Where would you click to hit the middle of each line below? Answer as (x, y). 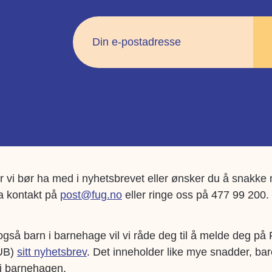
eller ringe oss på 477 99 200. (195, 195)
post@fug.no (91, 195)
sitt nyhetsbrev (52, 252)
